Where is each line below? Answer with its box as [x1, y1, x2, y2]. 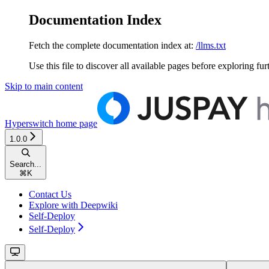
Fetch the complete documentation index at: [29, 40, 193, 50]
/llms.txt [196, 40, 226, 50]
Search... [10, 159, 41, 169]
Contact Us [29, 189, 71, 199]
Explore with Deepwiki [29, 199, 118, 210]
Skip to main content [5, 80, 83, 91]
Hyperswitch [5, 118, 53, 128]
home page [53, 118, 97, 128]
